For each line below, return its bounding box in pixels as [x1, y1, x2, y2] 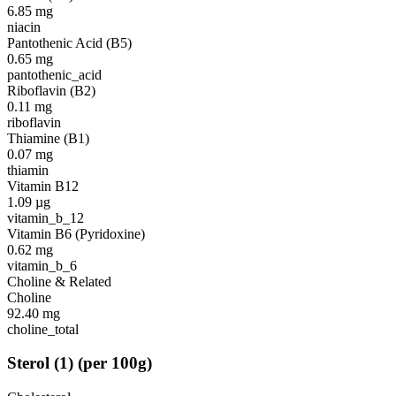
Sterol [7, 354, 49, 373]
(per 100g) [78, 354, 152, 373]
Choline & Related [7, 273, 111, 289]
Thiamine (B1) [7, 130, 89, 146]
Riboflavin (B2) [7, 82, 95, 98]
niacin [7, 19, 41, 34]
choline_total [7, 321, 79, 337]
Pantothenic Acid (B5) [7, 34, 132, 50]
